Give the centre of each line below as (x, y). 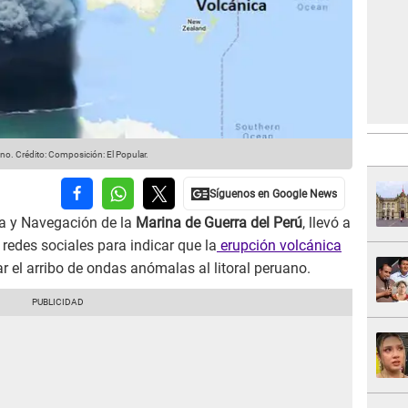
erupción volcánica (279, 246)
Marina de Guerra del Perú (219, 223)
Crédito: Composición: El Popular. (81, 155)
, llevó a (326, 223)
